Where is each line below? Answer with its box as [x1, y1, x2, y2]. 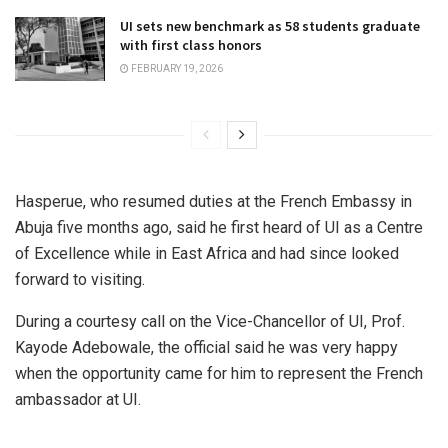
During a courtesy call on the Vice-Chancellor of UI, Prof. [15, 312, 405, 332]
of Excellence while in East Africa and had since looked [15, 244, 399, 264]
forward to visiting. [15, 270, 153, 290]
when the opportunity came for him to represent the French [15, 364, 423, 384]
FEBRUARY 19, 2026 [129, 63, 223, 75]
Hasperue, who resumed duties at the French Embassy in [15, 192, 412, 212]
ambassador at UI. [15, 390, 141, 410]
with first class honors [120, 36, 262, 55]
